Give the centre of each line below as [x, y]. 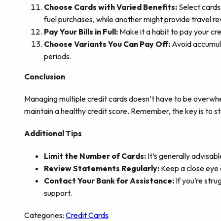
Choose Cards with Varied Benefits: [110, 7]
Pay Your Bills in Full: [81, 31]
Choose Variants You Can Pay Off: [107, 44]
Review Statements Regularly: [102, 168]
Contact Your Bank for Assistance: [109, 180]
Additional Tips [53, 133]
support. [58, 193]
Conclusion [45, 76]
